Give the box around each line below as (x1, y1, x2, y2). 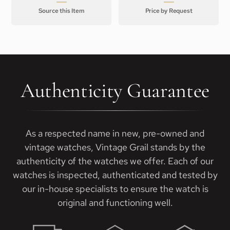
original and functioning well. (57, 197, 173, 208)
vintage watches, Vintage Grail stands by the (25, 141, 205, 153)
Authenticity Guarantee (21, 78, 209, 103)
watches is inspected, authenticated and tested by (12, 169, 218, 181)
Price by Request (145, 7, 193, 15)
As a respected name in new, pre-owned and (26, 127, 204, 139)
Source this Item (38, 7, 85, 15)
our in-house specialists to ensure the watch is (22, 183, 208, 195)
